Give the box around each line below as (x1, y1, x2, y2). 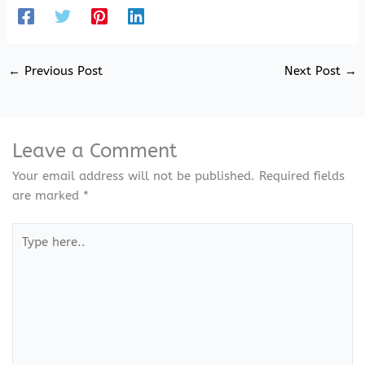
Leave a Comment (11, 139, 178, 162)
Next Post (284, 64, 345, 78)
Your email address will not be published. (11, 169, 255, 183)
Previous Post (20, 64, 103, 78)
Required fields (258, 169, 345, 183)
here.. (11, 244, 45, 259)
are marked (11, 188, 83, 203)
